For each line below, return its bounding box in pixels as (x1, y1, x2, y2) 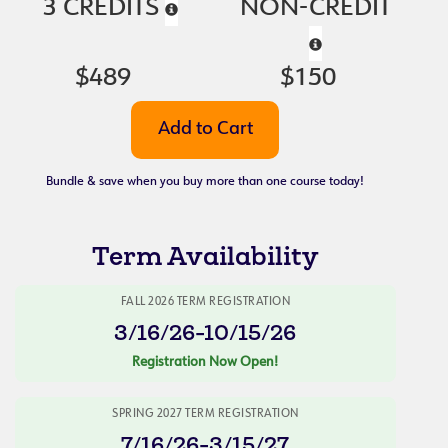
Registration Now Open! (132, 356, 279, 369)
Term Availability (92, 241, 319, 270)
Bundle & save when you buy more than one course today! (46, 176, 365, 188)
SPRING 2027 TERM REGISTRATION (112, 409, 299, 420)
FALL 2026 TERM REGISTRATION (120, 297, 291, 308)
